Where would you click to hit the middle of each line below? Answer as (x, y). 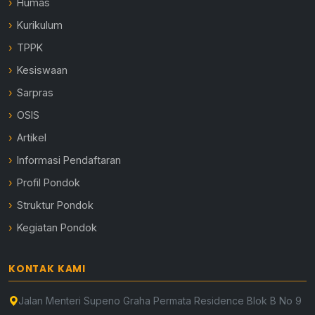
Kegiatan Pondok (57, 228)
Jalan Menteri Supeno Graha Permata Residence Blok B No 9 (160, 301)
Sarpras (36, 93)
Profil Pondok (49, 183)
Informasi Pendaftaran (69, 160)
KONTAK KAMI (47, 269)
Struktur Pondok (56, 205)
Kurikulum (40, 25)
